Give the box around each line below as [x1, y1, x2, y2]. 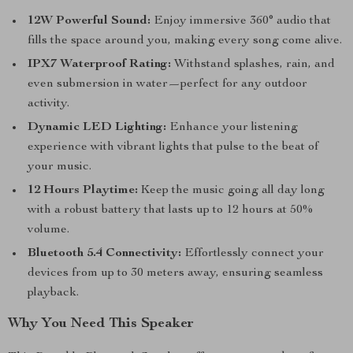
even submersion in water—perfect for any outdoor [28, 78, 307, 91]
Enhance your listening [166, 121, 298, 134]
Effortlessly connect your [181, 247, 324, 260]
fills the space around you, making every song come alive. [28, 35, 342, 47]
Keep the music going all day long [138, 184, 325, 197]
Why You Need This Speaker [8, 317, 194, 331]
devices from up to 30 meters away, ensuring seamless [28, 267, 323, 280]
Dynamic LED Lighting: [28, 121, 166, 134]
